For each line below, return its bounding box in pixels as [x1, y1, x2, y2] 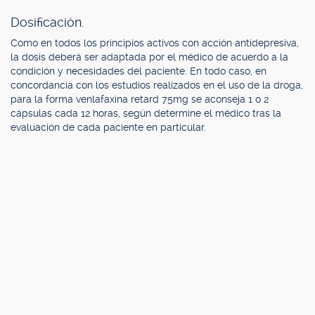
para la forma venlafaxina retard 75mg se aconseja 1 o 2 [11, 94, 269, 105]
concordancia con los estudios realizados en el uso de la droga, [11, 79, 303, 91]
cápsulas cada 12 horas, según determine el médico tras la [11, 108, 281, 119]
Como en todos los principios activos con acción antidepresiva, [11, 37, 299, 49]
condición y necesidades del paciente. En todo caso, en [11, 65, 266, 77]
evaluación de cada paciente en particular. [11, 122, 206, 133]
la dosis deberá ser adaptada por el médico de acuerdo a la [11, 51, 288, 63]
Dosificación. [11, 15, 84, 30]
